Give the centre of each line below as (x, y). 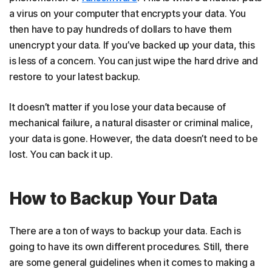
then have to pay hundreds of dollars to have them (121, 29)
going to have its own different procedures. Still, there (129, 247)
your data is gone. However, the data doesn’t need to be (134, 139)
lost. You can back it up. (61, 155)
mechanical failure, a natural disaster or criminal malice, (131, 123)
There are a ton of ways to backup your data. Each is (125, 231)
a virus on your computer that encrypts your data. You (128, 14)
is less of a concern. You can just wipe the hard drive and (134, 61)
